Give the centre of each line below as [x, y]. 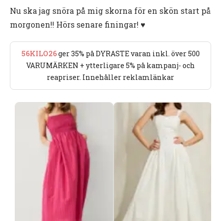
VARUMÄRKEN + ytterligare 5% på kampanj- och [110, 65]
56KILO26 [39, 53]
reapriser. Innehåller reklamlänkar [110, 77]
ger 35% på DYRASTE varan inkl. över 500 [128, 53]
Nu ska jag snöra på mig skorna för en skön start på [110, 10]
